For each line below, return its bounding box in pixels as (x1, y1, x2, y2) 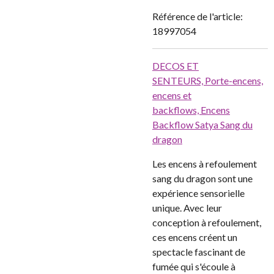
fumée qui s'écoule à (152, 261, 235, 272)
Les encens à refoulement (152, 158, 257, 169)
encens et (152, 89, 191, 101)
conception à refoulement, (152, 217, 261, 228)
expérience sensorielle (152, 187, 245, 199)
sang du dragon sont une (152, 172, 253, 184)
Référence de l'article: (152, 10, 243, 22)
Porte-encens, (205, 75, 263, 86)
